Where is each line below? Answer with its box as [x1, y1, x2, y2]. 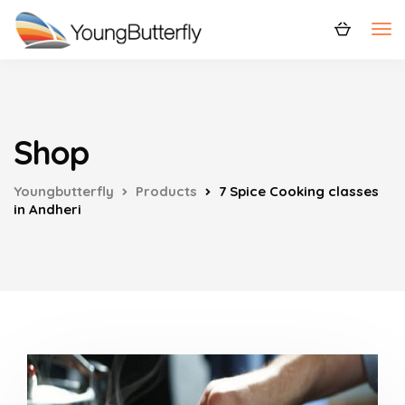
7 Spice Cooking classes [219, 183, 379, 200]
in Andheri [14, 201, 81, 218]
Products [136, 183, 197, 200]
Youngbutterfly [14, 183, 114, 200]
